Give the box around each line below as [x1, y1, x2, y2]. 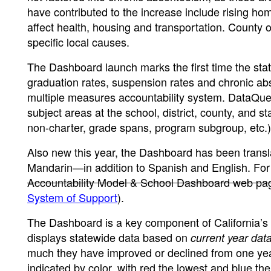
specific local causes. [27, 33, 129, 50]
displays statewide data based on [27, 229, 191, 245]
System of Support [27, 189, 117, 205]
